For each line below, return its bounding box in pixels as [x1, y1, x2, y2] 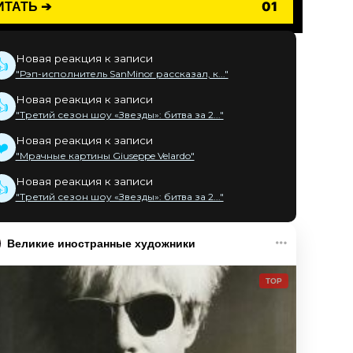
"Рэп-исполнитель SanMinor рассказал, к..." [15, 68, 229, 80]
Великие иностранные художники [6, 236, 195, 250]
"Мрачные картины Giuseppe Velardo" [15, 150, 195, 162]
